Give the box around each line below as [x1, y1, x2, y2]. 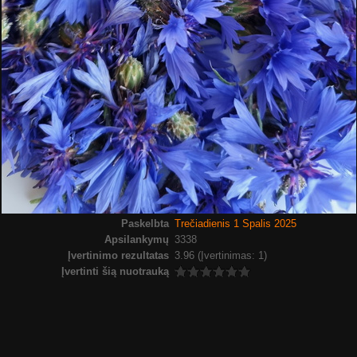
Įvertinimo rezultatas [68, 249, 170, 261]
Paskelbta [121, 218, 170, 229]
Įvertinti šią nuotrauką [61, 265, 170, 277]
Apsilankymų [104, 233, 170, 245]
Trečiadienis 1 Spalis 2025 [174, 218, 296, 229]
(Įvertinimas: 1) [197, 249, 267, 261]
